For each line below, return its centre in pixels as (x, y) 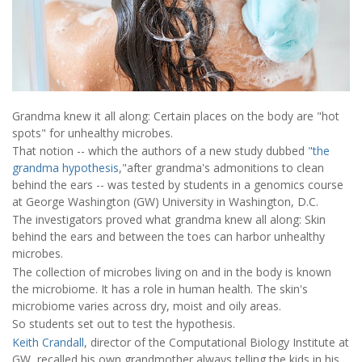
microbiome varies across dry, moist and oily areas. (147, 305)
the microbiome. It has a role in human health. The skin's (160, 288)
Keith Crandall (48, 342)
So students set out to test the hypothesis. (124, 324)
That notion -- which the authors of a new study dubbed (160, 150)
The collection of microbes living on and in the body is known (172, 271)
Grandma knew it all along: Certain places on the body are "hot (176, 116)
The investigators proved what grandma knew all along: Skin (169, 220)
